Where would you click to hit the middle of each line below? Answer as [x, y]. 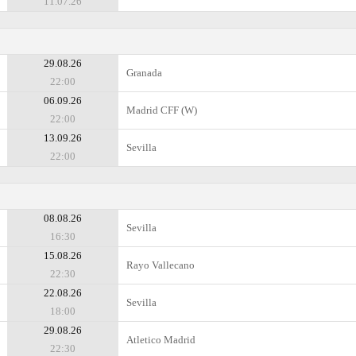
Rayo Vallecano [161, 265]
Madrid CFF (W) [162, 110]
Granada [144, 73]
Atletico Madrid [161, 340]
